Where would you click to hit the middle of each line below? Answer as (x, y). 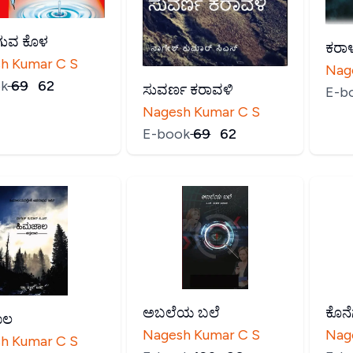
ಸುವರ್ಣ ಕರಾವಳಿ (188, 90)
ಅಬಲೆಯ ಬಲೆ (182, 312)
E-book (167, 134)
